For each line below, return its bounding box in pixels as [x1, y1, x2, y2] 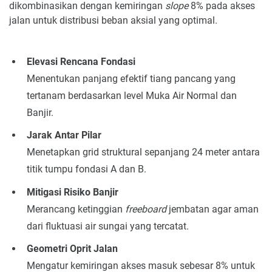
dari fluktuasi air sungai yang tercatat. [26, 220, 189, 232]
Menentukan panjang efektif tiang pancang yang [26, 72, 236, 84]
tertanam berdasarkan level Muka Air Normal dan [26, 89, 237, 101]
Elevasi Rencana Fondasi [26, 55, 135, 67]
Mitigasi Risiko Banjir [26, 186, 118, 198]
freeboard [124, 203, 166, 215]
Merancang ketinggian [26, 203, 125, 215]
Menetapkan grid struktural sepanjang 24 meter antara [26, 146, 260, 158]
